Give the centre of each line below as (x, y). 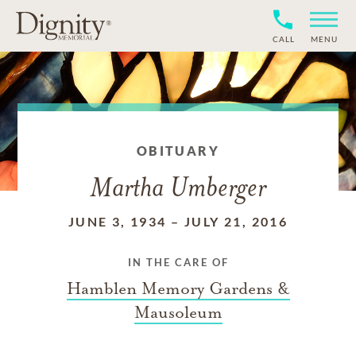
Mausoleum (178, 312)
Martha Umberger (178, 190)
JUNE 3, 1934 (117, 221)
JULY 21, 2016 (236, 221)
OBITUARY (178, 151)
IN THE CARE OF (178, 262)
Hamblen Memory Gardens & (178, 288)
